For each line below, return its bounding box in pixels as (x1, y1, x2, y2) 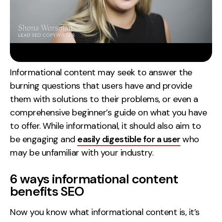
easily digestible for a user (77, 133, 180, 145)
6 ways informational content (10, 170, 178, 187)
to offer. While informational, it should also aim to (10, 120, 201, 132)
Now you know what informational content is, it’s (10, 206, 200, 218)
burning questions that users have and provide (10, 80, 192, 92)
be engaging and (10, 133, 78, 145)
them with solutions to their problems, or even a (10, 93, 198, 105)
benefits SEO (10, 183, 84, 200)
